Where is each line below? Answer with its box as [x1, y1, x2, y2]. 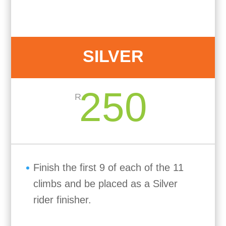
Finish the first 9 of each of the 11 [33, 162, 184, 174]
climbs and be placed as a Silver [33, 178, 178, 190]
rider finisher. [33, 194, 92, 206]
